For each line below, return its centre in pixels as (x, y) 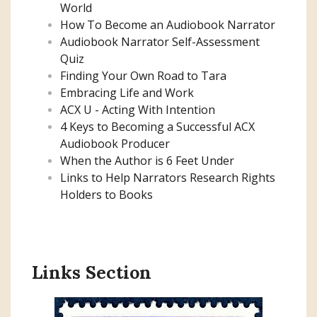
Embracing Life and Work (127, 92)
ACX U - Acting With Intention (138, 109)
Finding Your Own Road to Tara (143, 75)
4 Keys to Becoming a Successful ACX (157, 126)
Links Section (92, 272)
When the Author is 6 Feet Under (147, 160)
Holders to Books (106, 194)
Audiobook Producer (115, 143)
